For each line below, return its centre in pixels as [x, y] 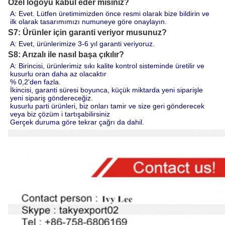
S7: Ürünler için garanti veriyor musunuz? [87, 32]
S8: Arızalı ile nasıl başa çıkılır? [66, 54]
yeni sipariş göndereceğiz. [51, 98]
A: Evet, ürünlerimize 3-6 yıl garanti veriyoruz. [82, 43]
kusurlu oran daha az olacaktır [58, 74]
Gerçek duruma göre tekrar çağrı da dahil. [77, 122]
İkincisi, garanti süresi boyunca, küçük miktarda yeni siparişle [106, 90]
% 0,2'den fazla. [35, 82]
